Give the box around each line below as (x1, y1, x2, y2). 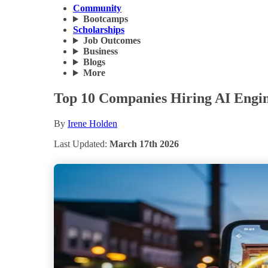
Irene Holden (68, 118, 117, 129)
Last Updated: (54, 139, 109, 149)
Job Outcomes (83, 35, 141, 46)
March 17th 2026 (109, 139, 179, 149)
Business (83, 46, 118, 57)
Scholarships (73, 25, 124, 35)
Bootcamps (83, 14, 128, 25)
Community (73, 3, 121, 14)
